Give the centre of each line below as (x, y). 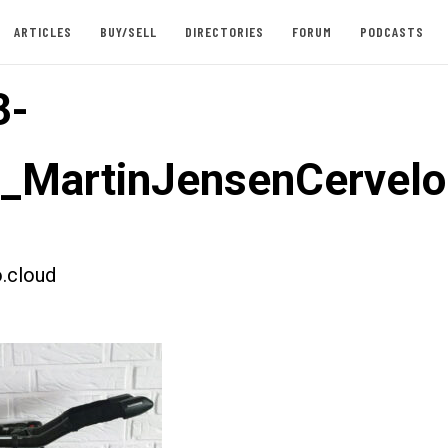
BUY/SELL (128, 31)
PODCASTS (391, 31)
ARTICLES (42, 31)
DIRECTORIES (224, 31)
